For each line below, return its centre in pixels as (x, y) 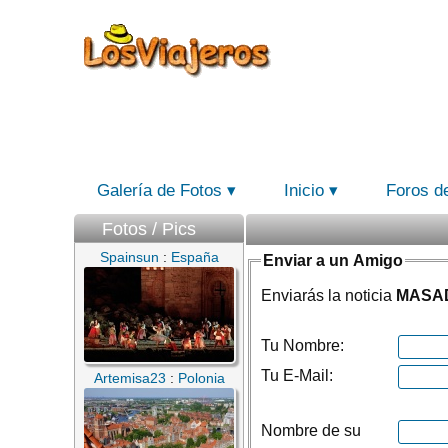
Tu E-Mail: (297, 375)
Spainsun (129, 257)
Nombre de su (311, 430)
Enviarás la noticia (328, 295)
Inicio (304, 190)
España (194, 257)
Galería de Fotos (159, 190)
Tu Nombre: (302, 345)
